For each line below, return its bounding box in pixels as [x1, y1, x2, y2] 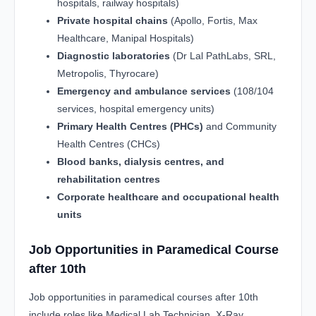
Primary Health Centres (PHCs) [57, 120, 203, 132]
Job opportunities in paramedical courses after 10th [29, 291, 258, 303]
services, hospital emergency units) [57, 102, 214, 114]
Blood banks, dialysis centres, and [57, 155, 224, 167]
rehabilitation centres [57, 173, 160, 185]
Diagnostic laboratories [57, 49, 170, 61]
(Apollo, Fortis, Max [168, 14, 257, 26]
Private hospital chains [57, 14, 168, 26]
